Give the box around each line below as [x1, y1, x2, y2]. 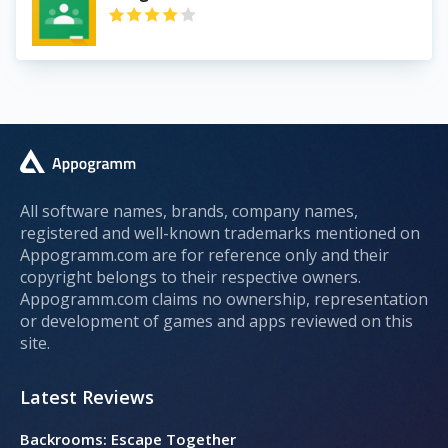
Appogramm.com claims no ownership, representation [20, 288, 428, 311]
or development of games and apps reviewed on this [20, 310, 413, 333]
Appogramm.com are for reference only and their [20, 244, 389, 267]
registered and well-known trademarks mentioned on [20, 222, 420, 245]
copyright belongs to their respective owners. [20, 266, 361, 289]
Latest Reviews [20, 385, 154, 410]
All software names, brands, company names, [20, 200, 358, 223]
